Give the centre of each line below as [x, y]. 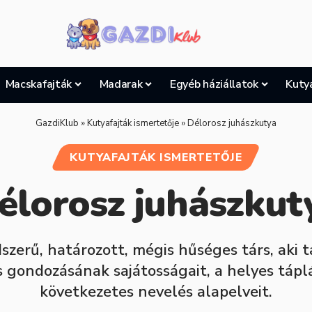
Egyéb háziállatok [214, 84]
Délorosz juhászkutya [232, 123]
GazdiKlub [57, 123]
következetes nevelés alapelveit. [156, 292]
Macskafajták [38, 84]
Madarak [121, 84]
